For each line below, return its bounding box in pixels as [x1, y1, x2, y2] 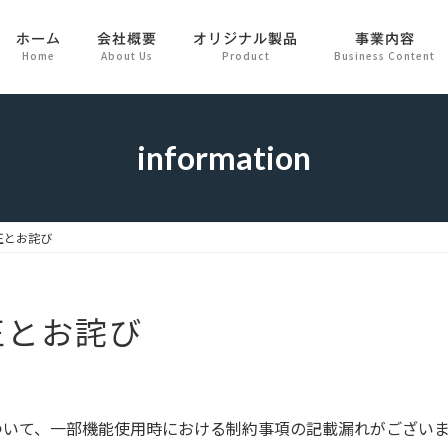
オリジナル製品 [193, 32, 298, 47]
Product [221, 48, 270, 64]
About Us [101, 48, 153, 64]
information [137, 137, 311, 177]
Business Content [334, 48, 435, 64]
